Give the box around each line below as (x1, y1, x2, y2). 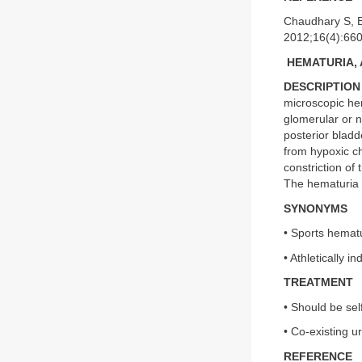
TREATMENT (284, 276, 353, 288)
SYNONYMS (284, 202, 347, 215)
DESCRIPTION (284, 81, 360, 93)
